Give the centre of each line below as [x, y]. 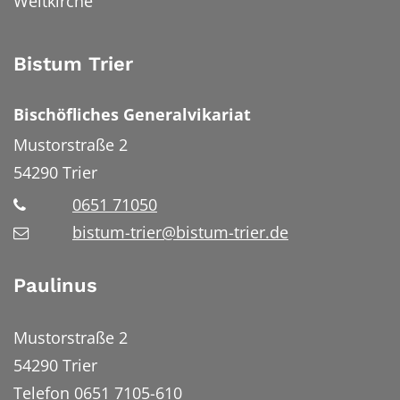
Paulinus [55, 286]
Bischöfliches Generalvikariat [132, 115]
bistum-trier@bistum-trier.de [180, 233]
